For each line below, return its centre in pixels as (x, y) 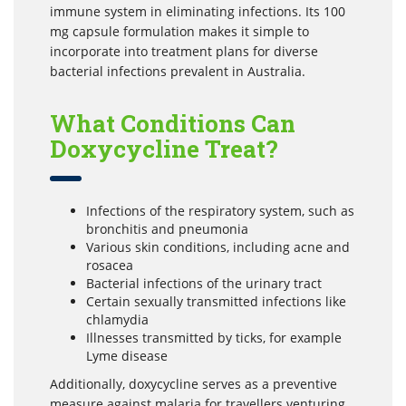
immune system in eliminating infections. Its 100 (198, 12)
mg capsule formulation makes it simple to (179, 32)
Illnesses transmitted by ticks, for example (214, 338)
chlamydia (117, 320)
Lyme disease (127, 356)
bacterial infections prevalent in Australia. (178, 72)
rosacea (110, 266)
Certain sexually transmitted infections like (216, 302)
